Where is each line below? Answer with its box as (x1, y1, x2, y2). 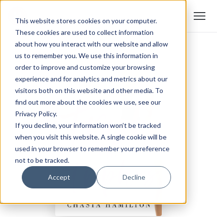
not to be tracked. (15, 155, 69, 164)
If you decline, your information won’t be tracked (15, 121, 161, 129)
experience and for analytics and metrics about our (15, 74, 168, 83)
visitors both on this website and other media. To (15, 86, 163, 94)
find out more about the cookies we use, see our (15, 97, 161, 106)
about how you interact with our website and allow (15, 39, 168, 48)
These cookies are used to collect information (15, 28, 154, 36)
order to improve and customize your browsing (15, 62, 155, 71)
